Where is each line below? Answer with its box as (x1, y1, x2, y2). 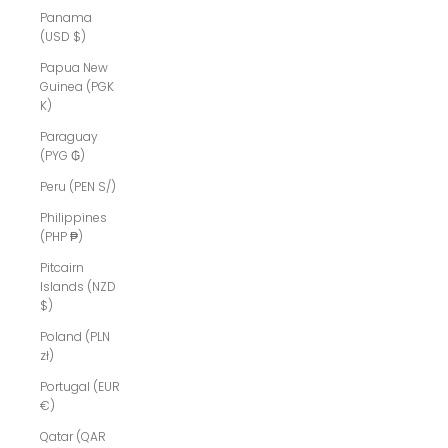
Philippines (40, 209, 107, 227)
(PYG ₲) (40, 147, 85, 165)
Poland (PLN (40, 328, 110, 346)
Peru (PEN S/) (40, 178, 116, 196)
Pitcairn (40, 259, 84, 277)
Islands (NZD (40, 278, 116, 296)
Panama (40, 9, 92, 27)
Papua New (40, 59, 108, 77)
